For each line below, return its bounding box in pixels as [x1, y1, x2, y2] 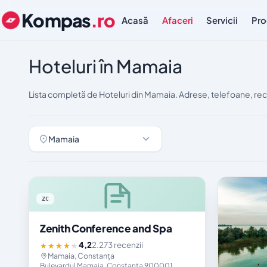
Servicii [206, 15, 238, 26]
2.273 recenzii [92, 240, 143, 250]
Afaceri [162, 15, 193, 26]
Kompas [21, 9, 91, 32]
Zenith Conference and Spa [40, 222, 172, 235]
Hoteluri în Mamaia [29, 55, 182, 77]
